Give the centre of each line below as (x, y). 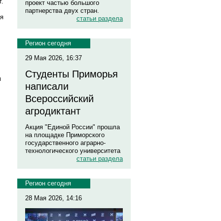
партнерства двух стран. (62, 11)
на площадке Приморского (65, 135)
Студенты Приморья (72, 74)
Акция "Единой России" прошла (73, 127)
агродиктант (53, 111)
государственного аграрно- (65, 143)
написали (47, 86)
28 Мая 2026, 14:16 (54, 198)
